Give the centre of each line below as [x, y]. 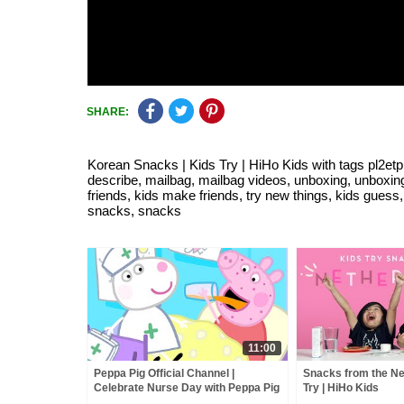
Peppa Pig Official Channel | [164, 373]
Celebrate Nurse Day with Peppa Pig [187, 388]
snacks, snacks [134, 211]
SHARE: [108, 112]
